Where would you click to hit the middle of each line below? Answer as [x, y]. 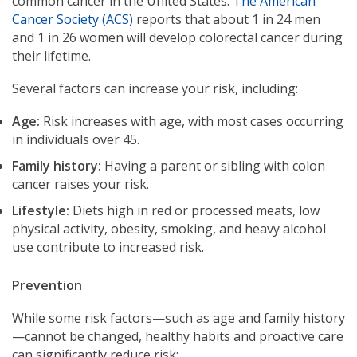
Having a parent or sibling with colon [213, 166]
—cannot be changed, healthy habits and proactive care [178, 336]
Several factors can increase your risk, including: [155, 88]
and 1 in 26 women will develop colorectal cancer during [177, 37]
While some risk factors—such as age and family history [178, 318]
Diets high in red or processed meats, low [194, 210]
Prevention [47, 285]
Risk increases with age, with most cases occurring [192, 121]
